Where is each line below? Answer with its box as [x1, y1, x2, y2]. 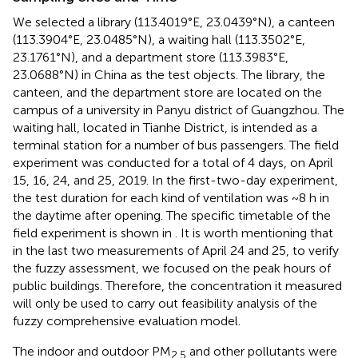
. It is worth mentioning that [175, 225, 333, 241]
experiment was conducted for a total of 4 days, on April [13, 154, 333, 170]
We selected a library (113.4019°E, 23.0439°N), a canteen [13, 14, 335, 30]
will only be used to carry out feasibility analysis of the [13, 295, 317, 311]
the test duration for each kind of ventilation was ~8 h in [13, 189, 329, 205]
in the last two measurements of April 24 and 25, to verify [13, 242, 339, 258]
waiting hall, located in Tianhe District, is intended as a [13, 119, 317, 135]
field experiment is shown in [13, 225, 175, 241]
